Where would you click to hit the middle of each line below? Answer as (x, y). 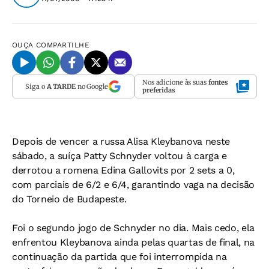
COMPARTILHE (63, 45)
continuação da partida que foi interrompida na (119, 257)
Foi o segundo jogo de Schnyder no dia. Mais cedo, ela (134, 228)
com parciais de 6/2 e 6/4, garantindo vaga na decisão (134, 185)
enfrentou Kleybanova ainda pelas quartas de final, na (134, 242)
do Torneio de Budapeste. (69, 199)
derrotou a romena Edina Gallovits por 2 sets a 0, (123, 170)
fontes (218, 82)
